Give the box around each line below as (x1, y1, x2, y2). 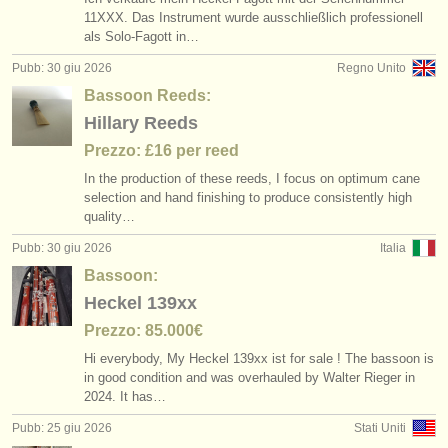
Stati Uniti (354, 421, 406, 435)
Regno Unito (337, 61, 406, 75)
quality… (84, 209, 135, 224)
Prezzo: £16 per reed (84, 142, 239, 159)
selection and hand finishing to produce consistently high (84, 190, 412, 205)
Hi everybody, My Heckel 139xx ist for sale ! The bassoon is (84, 351, 434, 366)
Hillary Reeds (84, 113, 198, 133)
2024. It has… (84, 389, 166, 404)
